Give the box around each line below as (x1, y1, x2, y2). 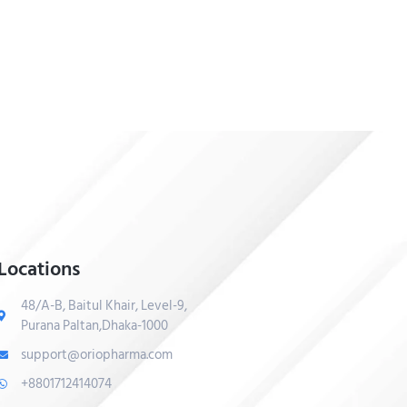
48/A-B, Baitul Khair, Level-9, (20, 294, 187, 318)
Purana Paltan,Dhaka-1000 (20, 314, 168, 338)
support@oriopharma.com (20, 343, 173, 367)
